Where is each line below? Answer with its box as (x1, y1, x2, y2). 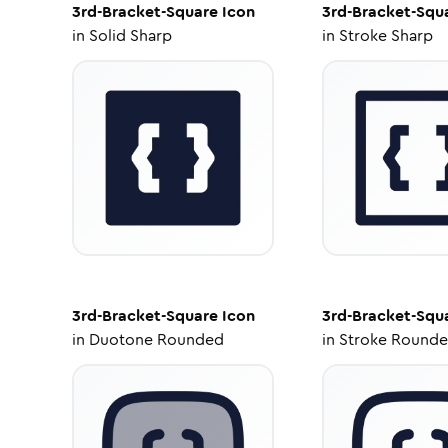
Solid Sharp (89, 24, 172, 47)
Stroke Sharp (338, 24, 433, 47)
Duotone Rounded (89, 328, 224, 351)
